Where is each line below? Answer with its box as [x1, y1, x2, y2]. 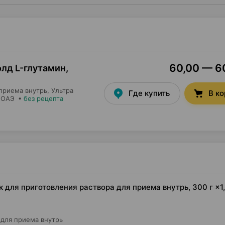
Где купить [129, 88, 170, 98]
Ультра [51, 86, 73, 94]
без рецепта [24, 94, 63, 102]
